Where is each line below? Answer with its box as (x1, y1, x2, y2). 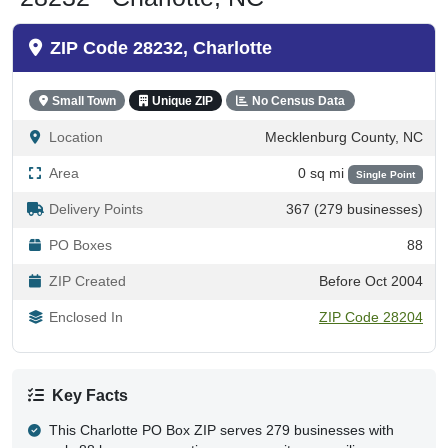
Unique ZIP (151, 93, 213, 108)
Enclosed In (49, 309, 123, 325)
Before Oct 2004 (319, 273, 423, 289)
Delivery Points (49, 201, 143, 217)
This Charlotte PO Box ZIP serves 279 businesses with (48, 422, 394, 438)
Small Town (51, 93, 116, 108)
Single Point (355, 168, 415, 180)
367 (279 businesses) (286, 201, 423, 217)
